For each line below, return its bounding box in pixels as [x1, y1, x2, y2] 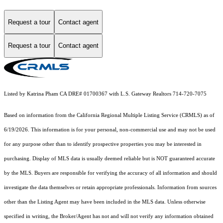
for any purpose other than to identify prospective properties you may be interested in [4, 141, 202, 147]
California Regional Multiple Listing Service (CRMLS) [77, 112, 202, 118]
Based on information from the [4, 112, 77, 118]
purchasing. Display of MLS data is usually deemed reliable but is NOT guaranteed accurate [4, 155, 215, 161]
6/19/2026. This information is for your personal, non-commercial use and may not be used [4, 126, 216, 132]
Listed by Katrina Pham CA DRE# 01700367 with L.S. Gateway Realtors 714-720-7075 [4, 91, 207, 97]
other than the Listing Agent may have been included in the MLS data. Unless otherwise [4, 199, 206, 205]
